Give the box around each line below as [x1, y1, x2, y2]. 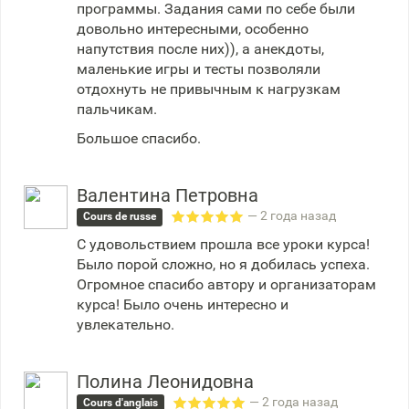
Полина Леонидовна [77, 371, 254, 393]
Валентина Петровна [77, 184, 258, 206]
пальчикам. [77, 100, 157, 118]
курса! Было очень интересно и [77, 296, 288, 313]
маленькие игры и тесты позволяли [77, 60, 320, 78]
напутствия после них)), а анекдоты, [77, 40, 324, 58]
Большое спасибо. [77, 130, 201, 147]
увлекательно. [77, 316, 174, 333]
